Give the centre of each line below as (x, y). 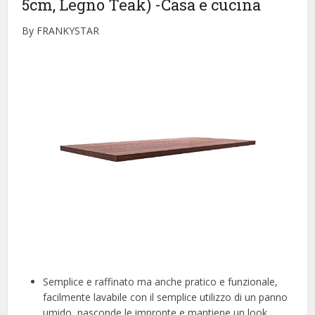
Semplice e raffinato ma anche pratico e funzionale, (161, 281)
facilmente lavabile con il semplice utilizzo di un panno (166, 297)
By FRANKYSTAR (61, 30)
